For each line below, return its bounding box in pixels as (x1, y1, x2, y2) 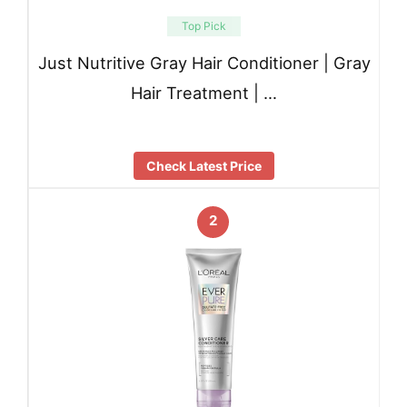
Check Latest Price (146, 158, 262, 174)
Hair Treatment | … (131, 83, 277, 104)
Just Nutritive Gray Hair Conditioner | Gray (37, 53, 371, 74)
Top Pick (182, 18, 226, 33)
